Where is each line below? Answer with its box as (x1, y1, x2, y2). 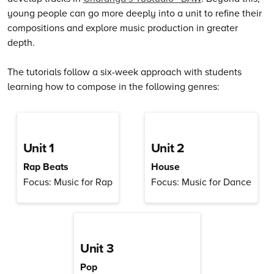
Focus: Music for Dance (150, 174, 251, 188)
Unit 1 (23, 138, 54, 157)
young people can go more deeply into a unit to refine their (7, 6, 262, 20)
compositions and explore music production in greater (7, 20, 238, 34)
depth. (7, 35, 35, 49)
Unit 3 (80, 239, 114, 258)
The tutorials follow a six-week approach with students (7, 64, 242, 78)
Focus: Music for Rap (23, 174, 113, 188)
